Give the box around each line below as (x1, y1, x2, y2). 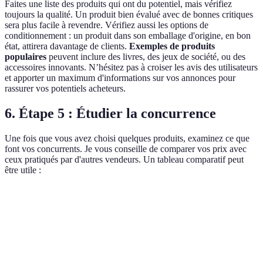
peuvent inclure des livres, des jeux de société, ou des (46, 52, 245, 62)
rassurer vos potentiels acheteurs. (5, 83, 126, 94)
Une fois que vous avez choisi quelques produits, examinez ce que (5, 133, 249, 144)
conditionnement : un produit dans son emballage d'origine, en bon (5, 31, 251, 41)
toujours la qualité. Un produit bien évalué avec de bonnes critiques (5, 9, 253, 20)
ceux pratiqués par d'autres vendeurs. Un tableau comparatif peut (5, 154, 244, 165)
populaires (5, 52, 46, 62)
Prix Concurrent (61, 199, 120, 208)
